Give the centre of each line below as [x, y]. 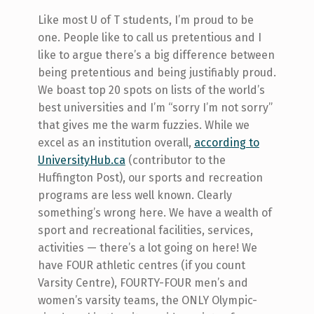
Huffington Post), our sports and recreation [150, 178]
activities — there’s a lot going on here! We [147, 248]
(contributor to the [175, 161]
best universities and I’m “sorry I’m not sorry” [155, 108]
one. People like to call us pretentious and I [149, 38]
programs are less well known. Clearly [135, 196]
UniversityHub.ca [81, 161]
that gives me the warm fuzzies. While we [143, 125]
